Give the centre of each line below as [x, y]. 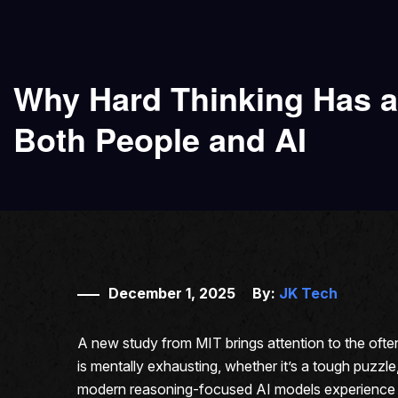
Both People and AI [160, 139]
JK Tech [308, 293]
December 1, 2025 [172, 293]
